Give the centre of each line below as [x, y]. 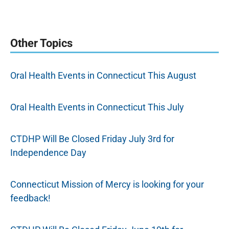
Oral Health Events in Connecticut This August [103, 75]
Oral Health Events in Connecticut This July [97, 107]
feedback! [30, 198]
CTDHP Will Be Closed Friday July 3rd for [92, 139]
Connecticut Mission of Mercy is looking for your [107, 184]
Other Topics [41, 43]
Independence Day [48, 153]
